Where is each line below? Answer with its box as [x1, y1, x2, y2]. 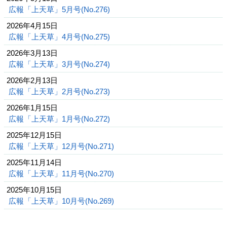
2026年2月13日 [7, 76, 58, 85]
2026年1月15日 [7, 103, 58, 112]
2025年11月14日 [7, 158, 62, 167]
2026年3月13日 [7, 49, 58, 57]
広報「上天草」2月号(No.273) [9, 87, 112, 96]
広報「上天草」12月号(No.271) [9, 142, 116, 150]
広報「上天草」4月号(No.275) [9, 32, 112, 41]
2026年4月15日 [7, 21, 58, 30]
